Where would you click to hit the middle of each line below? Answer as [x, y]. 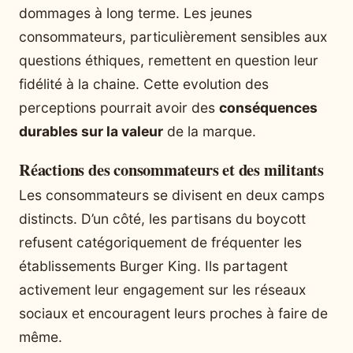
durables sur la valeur [91, 131]
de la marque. [210, 131]
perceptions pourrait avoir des [119, 107]
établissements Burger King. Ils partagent [153, 266]
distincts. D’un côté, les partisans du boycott [162, 218]
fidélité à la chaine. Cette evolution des [144, 84]
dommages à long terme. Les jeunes [136, 13]
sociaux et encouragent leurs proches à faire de [173, 313]
